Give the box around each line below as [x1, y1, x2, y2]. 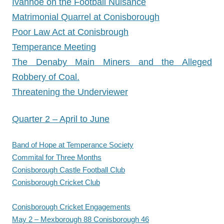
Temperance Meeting [12, 42, 96, 52]
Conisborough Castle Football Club [12, 165, 125, 174]
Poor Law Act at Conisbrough [12, 27, 128, 37]
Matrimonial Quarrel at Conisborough [12, 12, 159, 22]
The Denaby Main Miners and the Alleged [12, 57, 212, 67]
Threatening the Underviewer [12, 87, 128, 97]
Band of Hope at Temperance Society [12, 140, 133, 149]
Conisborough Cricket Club [12, 178, 100, 186]
